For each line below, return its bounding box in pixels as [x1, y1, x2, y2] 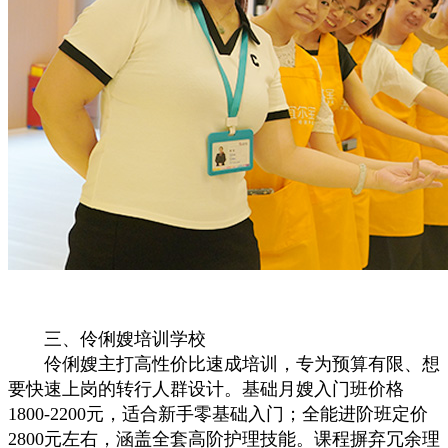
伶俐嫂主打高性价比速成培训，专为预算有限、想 [8, 354, 440, 374]
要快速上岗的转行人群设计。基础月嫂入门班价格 [8, 379, 404, 399]
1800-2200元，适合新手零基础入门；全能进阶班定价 [8, 404, 428, 424]
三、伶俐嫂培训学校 [8, 329, 206, 349]
